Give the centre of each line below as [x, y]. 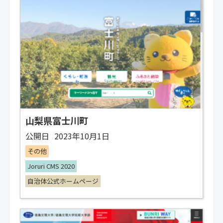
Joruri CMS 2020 [51, 166]
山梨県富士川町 [57, 121]
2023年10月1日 [82, 136]
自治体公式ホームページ [63, 181]
